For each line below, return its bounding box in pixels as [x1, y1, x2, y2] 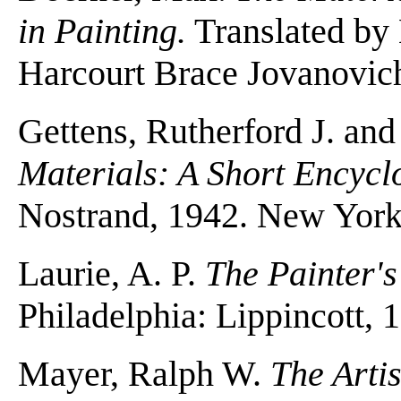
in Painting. [18, 10, 186, 51]
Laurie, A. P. [18, 252, 205, 294]
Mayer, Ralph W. [18, 353, 270, 394]
